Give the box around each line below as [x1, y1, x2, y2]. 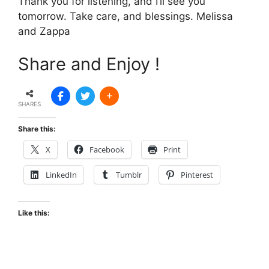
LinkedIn [46, 169, 77, 180]
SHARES [18, 100, 41, 107]
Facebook [89, 144, 124, 155]
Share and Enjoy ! [18, 53, 160, 74]
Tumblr [116, 169, 142, 180]
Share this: [18, 124, 56, 133]
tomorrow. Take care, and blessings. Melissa [18, 10, 233, 22]
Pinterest [181, 169, 213, 180]
